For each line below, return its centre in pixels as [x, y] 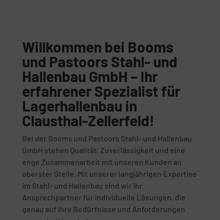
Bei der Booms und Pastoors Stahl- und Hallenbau [107, 138]
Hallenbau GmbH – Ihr [90, 76]
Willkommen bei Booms [97, 47]
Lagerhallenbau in [79, 106]
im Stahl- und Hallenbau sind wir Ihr [82, 185]
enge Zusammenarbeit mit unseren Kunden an [102, 162]
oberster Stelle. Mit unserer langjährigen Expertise [109, 174]
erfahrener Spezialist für [101, 91]
